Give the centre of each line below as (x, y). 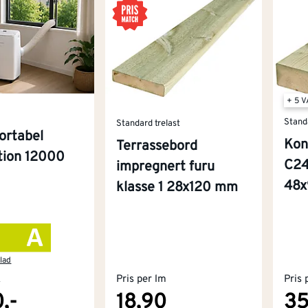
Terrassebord (156, 147)
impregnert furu (165, 167)
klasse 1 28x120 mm (177, 188)
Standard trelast (148, 123)
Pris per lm (141, 279)
